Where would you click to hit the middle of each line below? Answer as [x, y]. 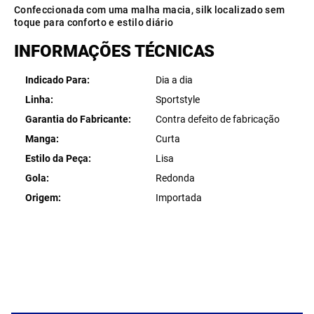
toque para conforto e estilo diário [94, 22]
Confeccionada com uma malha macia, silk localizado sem [150, 10]
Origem [42, 198]
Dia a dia [174, 80]
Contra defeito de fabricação [217, 119]
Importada [178, 198]
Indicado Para [56, 80]
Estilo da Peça [57, 158]
